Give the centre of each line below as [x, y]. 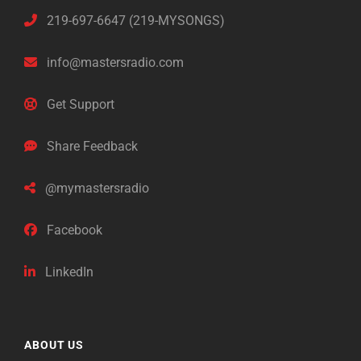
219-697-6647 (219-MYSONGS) [134, 20]
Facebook [73, 230]
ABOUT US [54, 344]
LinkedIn [68, 272]
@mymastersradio [95, 188]
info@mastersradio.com [114, 62]
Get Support [79, 104]
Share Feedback [91, 146]
